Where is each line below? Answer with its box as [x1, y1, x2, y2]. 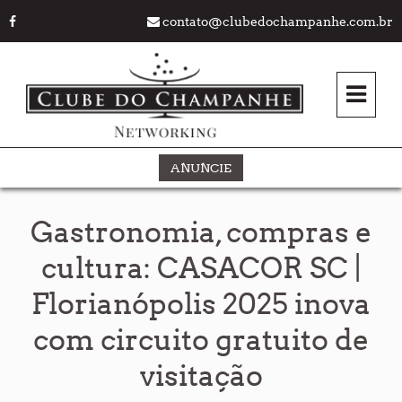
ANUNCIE [170, 161, 232, 176]
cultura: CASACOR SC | [41, 250, 361, 286]
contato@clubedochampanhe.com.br [162, 14, 393, 29]
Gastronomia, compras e [31, 214, 371, 250]
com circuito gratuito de [33, 322, 369, 358]
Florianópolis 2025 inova [31, 286, 371, 322]
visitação [139, 358, 263, 394]
